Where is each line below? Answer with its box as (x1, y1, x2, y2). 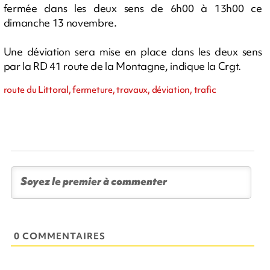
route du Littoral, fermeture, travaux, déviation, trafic (3, 83, 216, 96)
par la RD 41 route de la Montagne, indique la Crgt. (3, 58, 242, 73)
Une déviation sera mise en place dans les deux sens (3, 44, 262, 58)
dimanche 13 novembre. (3, 15, 117, 30)
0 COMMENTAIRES (14, 230, 106, 242)
